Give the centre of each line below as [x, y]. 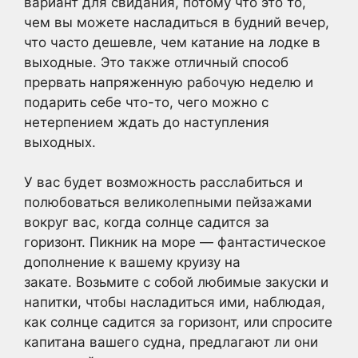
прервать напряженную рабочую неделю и [169, 82]
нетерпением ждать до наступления [147, 122]
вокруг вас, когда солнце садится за [147, 223]
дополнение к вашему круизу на [132, 263]
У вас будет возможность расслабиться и [163, 183]
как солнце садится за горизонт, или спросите [178, 322]
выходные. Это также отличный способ [156, 62]
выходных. [60, 142]
